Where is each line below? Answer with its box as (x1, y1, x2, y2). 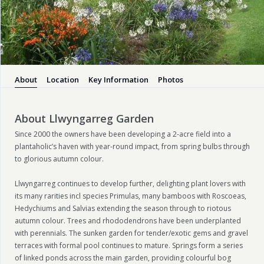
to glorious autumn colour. (15, 153, 104, 164)
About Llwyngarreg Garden (15, 111, 154, 126)
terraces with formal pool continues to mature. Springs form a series (15, 240, 243, 250)
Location (47, 74, 79, 85)
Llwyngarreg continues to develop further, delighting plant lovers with (15, 178, 246, 189)
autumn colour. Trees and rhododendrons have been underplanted (15, 215, 241, 226)
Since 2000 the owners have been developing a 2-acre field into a (15, 128, 231, 139)
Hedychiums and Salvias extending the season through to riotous (15, 203, 231, 213)
